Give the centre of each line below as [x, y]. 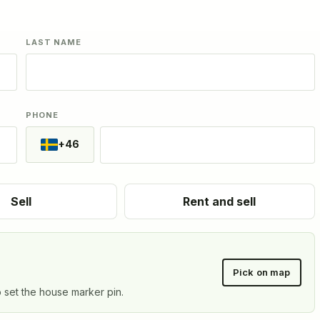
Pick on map [262, 272]
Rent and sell [220, 201]
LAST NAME [54, 42]
